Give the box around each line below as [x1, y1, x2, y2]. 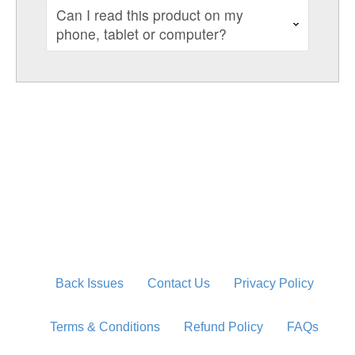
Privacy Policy [233, 277, 314, 290]
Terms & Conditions [50, 320, 161, 334]
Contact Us [147, 277, 210, 290]
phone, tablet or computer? [55, 24, 227, 44]
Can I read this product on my [55, 5, 243, 25]
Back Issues [55, 277, 124, 290]
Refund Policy [184, 320, 264, 334]
